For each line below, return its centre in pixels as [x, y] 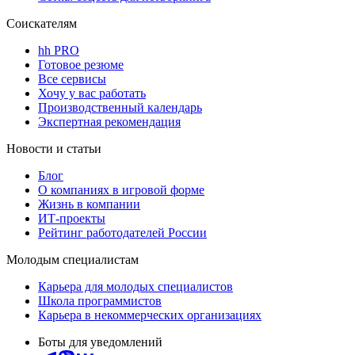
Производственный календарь [120, 107]
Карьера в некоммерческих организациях [150, 315]
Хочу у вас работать [92, 93]
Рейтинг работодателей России [122, 232]
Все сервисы [72, 78]
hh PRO [59, 50]
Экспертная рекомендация [109, 121]
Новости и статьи [54, 148]
